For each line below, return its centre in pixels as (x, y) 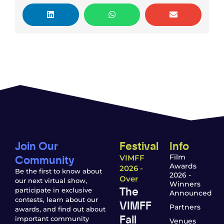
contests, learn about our (56, 199)
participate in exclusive (53, 190)
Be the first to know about (58, 171)
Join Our (36, 145)
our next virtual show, (51, 180)
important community (52, 218)
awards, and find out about (60, 209)
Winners (185, 184)
